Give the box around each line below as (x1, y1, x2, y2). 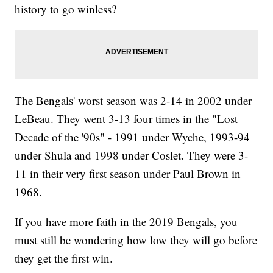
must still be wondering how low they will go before (15, 232, 258, 248)
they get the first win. (15, 250, 113, 266)
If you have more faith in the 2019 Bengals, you (15, 214, 238, 230)
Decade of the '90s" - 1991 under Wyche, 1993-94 (15, 129, 250, 145)
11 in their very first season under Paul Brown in (15, 166, 241, 182)
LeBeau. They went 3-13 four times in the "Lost (15, 111, 238, 127)
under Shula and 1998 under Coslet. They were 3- (15, 147, 249, 163)
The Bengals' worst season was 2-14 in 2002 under (15, 93, 252, 108)
